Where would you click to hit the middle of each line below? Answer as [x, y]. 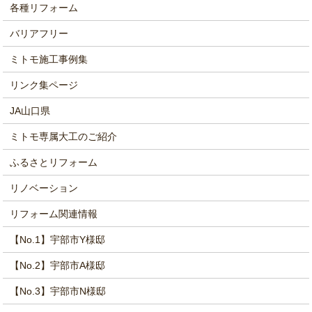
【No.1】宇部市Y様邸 [58, 239]
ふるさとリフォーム [54, 162]
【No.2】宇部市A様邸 [58, 265]
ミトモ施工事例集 [49, 59]
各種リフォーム [44, 7]
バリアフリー [39, 33]
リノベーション [44, 188]
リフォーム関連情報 [54, 213]
